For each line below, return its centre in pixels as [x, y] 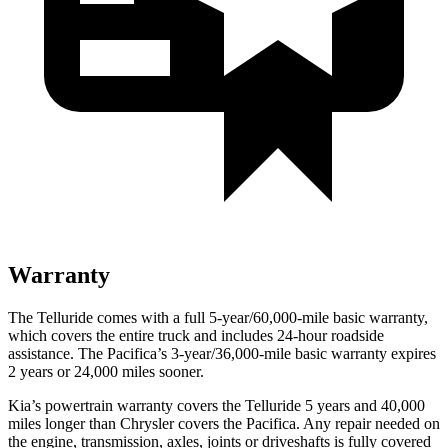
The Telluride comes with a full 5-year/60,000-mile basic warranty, [218, 317]
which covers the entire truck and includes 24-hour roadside [196, 335]
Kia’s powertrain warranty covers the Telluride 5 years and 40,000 [216, 405]
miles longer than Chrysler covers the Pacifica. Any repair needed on [224, 423]
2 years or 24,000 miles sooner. [106, 371]
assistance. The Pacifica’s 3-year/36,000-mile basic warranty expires [222, 353]
